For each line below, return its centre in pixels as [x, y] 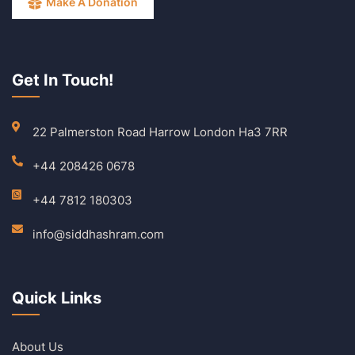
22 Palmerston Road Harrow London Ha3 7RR [160, 132]
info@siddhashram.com [98, 234]
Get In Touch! [63, 80]
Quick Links [57, 298]
